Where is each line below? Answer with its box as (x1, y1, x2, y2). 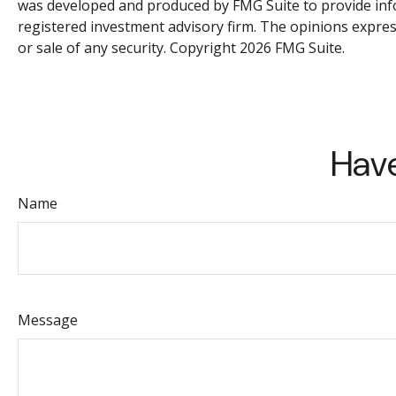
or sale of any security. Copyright (18, 38, 240, 57)
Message (18, 310, 78, 330)
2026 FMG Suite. (240, 38, 345, 57)
